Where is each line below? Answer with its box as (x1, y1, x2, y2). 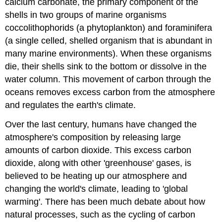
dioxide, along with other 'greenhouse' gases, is (5, 158, 192, 168)
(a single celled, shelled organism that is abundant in (5, 36, 213, 46)
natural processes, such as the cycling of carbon (5, 209, 196, 220)
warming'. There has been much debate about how (5, 196, 206, 207)
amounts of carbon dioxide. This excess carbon (5, 145, 192, 155)
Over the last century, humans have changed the (5, 119, 197, 129)
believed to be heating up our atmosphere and (5, 170, 187, 181)
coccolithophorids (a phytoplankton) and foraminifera (5, 23, 213, 33)
